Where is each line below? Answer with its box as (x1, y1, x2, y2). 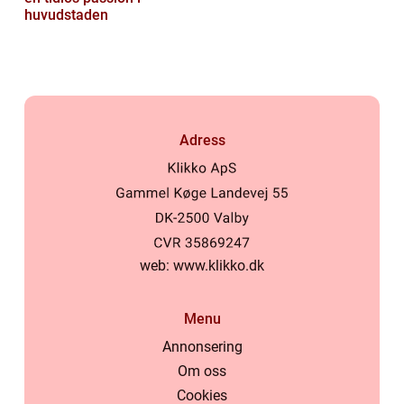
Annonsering (161, 338, 243, 356)
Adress (179, 131, 225, 149)
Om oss (178, 363, 226, 381)
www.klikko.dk (173, 257, 264, 275)
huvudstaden (24, 5, 108, 23)
